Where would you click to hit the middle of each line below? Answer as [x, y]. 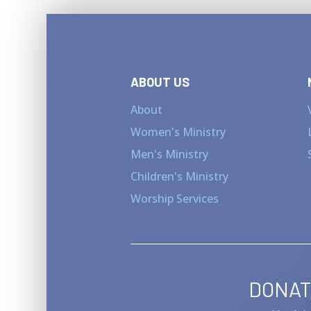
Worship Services [175, 198]
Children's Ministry [180, 176]
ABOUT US [160, 82]
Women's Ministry [178, 132]
